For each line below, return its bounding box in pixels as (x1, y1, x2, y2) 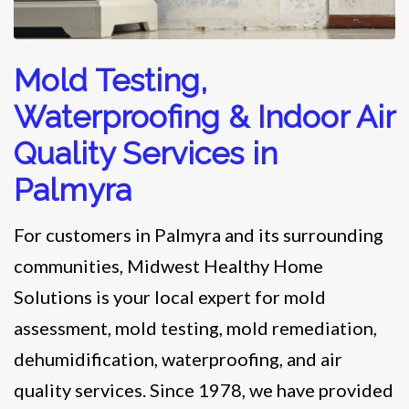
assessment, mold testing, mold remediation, (14, 317, 377, 340)
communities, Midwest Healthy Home (14, 255, 323, 278)
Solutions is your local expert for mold (14, 286, 326, 309)
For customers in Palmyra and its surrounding (14, 224, 383, 246)
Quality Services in (14, 135, 278, 173)
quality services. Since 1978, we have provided (14, 379, 393, 402)
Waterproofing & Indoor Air (14, 99, 394, 136)
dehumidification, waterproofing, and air (14, 348, 342, 371)
